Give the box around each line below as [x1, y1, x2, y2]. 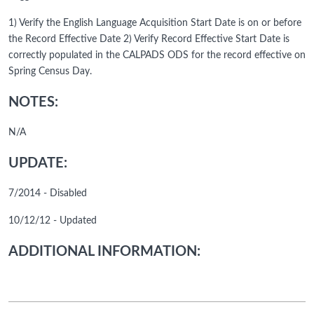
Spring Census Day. [8, 67, 92, 77]
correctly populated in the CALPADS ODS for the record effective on [8, 50, 306, 61]
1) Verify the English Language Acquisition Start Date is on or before [8, 18, 301, 29]
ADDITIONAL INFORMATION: [8, 245, 200, 259]
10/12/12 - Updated [8, 216, 97, 226]
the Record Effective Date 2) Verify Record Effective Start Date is [8, 34, 289, 45]
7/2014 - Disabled [8, 189, 87, 199]
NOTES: [8, 95, 58, 110]
